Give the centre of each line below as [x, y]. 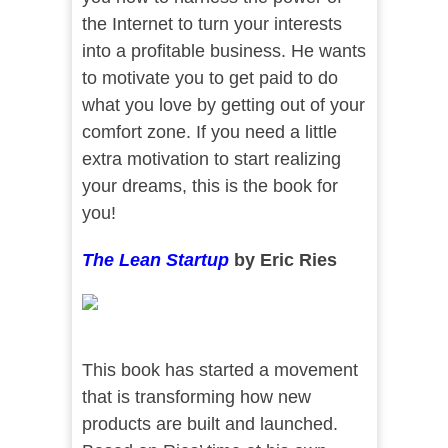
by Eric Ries [285, 260]
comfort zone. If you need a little [209, 132]
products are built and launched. [209, 424]
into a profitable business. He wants [223, 51]
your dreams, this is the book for [209, 186]
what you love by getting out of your [223, 105]
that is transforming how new [196, 397]
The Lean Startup [155, 260]
